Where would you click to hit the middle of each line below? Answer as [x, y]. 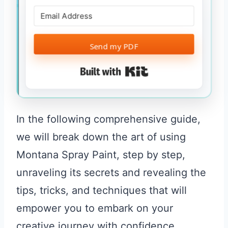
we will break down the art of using [101, 137]
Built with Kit [178, 71]
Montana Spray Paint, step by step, [101, 155]
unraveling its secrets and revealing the [111, 173]
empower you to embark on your [95, 208]
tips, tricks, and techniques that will [102, 191]
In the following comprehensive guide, [108, 119]
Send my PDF [114, 46]
